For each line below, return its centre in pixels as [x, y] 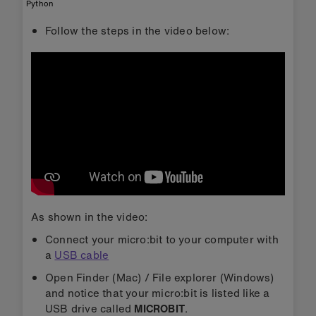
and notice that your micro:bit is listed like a [158, 293]
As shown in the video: [90, 217]
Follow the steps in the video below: [138, 30]
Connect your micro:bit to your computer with [162, 239]
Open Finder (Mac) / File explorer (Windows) [160, 278]
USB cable [82, 255]
